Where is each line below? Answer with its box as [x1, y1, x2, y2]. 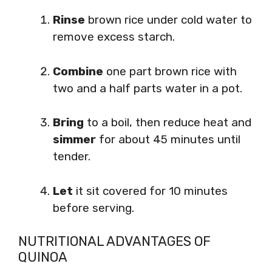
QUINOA [18, 249, 67, 265]
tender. [53, 149, 90, 163]
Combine [53, 64, 103, 78]
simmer [53, 132, 96, 146]
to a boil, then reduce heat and [84, 115, 251, 129]
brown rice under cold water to [85, 13, 252, 27]
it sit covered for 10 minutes [73, 183, 228, 198]
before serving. [53, 200, 134, 215]
